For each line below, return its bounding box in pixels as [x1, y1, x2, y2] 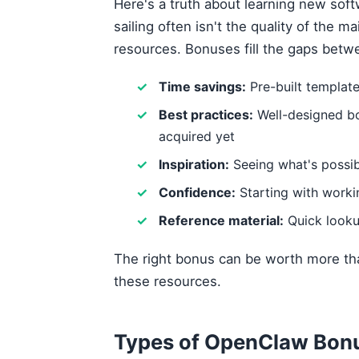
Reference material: [159, 212, 284, 228]
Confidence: [159, 184, 236, 200]
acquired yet [159, 128, 235, 144]
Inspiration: [159, 156, 229, 172]
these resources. [114, 273, 221, 289]
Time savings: [159, 79, 246, 95]
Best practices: [159, 107, 253, 123]
